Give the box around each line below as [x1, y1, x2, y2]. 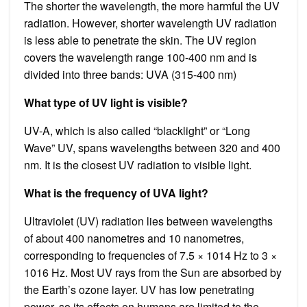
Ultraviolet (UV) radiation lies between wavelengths [24, 212, 273, 229]
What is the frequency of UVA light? [24, 184, 208, 201]
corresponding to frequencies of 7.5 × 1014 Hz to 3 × [24, 247, 277, 263]
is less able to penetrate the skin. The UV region [24, 32, 256, 48]
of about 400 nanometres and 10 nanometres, [24, 230, 244, 246]
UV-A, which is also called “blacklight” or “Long [24, 122, 250, 138]
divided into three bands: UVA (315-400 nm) [24, 66, 236, 82]
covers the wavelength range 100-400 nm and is [24, 49, 257, 65]
